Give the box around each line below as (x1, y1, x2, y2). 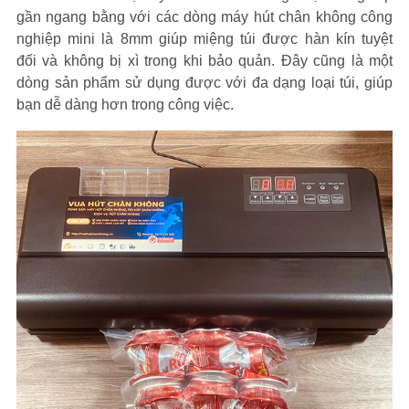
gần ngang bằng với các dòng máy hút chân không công (16, 9, 393, 25)
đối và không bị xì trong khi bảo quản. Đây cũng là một (16, 53, 393, 68)
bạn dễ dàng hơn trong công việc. (16, 97, 234, 112)
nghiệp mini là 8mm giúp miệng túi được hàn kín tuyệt (16, 31, 393, 47)
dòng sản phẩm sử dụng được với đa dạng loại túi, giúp (16, 75, 393, 90)
